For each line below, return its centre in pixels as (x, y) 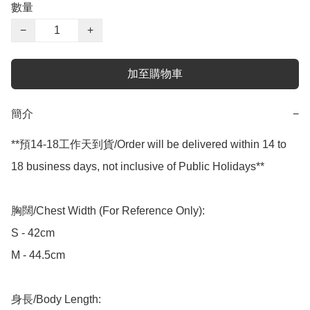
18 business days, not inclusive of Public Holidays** (138, 167)
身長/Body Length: (56, 300)
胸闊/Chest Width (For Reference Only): (108, 211)
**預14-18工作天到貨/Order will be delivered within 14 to (149, 145)
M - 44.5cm (38, 255)
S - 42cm (33, 233)
